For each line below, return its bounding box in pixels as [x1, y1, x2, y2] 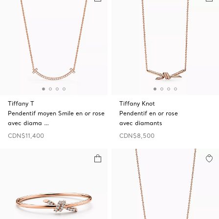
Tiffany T [8, 100, 34, 107]
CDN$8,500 [119, 132, 154, 139]
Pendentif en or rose [119, 109, 178, 117]
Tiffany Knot [119, 100, 155, 107]
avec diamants [119, 119, 162, 127]
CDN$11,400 [8, 132, 44, 139]
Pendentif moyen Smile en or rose [8, 109, 105, 117]
